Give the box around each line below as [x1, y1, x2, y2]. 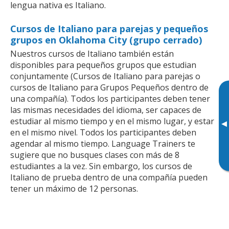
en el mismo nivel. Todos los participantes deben [10, 126, 196, 138]
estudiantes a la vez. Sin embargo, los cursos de [10, 160, 192, 172]
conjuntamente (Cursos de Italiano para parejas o [10, 70, 200, 82]
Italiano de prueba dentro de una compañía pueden [10, 171, 208, 183]
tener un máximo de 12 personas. [10, 182, 138, 194]
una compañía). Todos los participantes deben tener [10, 93, 210, 104]
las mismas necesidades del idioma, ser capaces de [10, 104, 201, 116]
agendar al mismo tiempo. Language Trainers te [10, 138, 195, 149]
